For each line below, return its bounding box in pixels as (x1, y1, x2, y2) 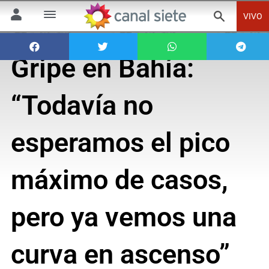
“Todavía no (10, 89, 153, 122)
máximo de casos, (10, 164, 228, 196)
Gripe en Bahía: (10, 52, 194, 85)
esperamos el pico (10, 127, 230, 159)
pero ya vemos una (10, 201, 237, 234)
